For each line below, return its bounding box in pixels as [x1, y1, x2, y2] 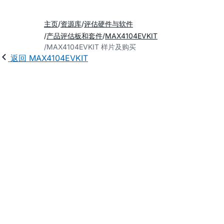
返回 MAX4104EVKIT [10, 53, 88, 63]
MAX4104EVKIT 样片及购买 [46, 42, 136, 51]
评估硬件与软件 [84, 19, 133, 28]
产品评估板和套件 [46, 31, 102, 40]
